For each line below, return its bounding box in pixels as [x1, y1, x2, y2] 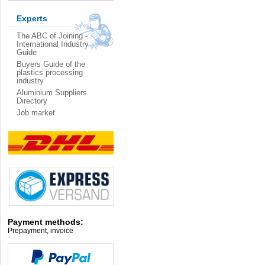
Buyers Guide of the [17, 60, 85, 69]
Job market [17, 108, 55, 117]
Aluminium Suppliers [17, 88, 87, 97]
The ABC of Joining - [17, 31, 88, 40]
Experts [17, 14, 47, 23]
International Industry [17, 40, 89, 49]
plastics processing [17, 68, 83, 77]
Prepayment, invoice [8, 227, 73, 235]
